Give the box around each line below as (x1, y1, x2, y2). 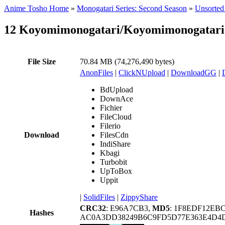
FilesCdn (100, 130, 129, 139)
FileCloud (100, 112, 132, 121)
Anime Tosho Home (4, 4, 69, 13)
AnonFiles (80, 68, 113, 77)
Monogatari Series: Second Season (77, 4, 187, 13)
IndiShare (100, 139, 131, 148)
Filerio (100, 121, 121, 130)
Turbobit (100, 157, 127, 166)
